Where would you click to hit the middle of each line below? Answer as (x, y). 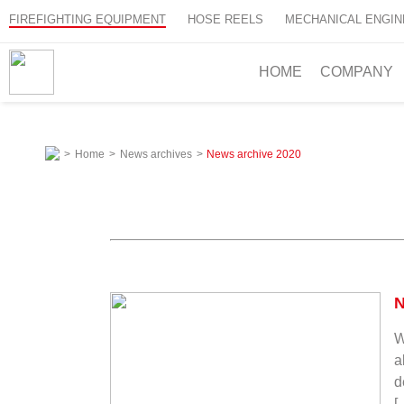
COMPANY (357, 72)
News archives (156, 154)
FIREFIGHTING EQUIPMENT (87, 19)
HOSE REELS (225, 19)
